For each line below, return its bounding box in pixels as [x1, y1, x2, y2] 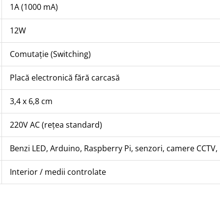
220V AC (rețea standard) [9, 119, 102, 131]
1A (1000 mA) [9, 1, 58, 13]
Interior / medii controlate [9, 166, 106, 178]
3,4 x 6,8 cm [9, 96, 53, 107]
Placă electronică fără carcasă [9, 72, 120, 83]
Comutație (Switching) [9, 49, 91, 60]
